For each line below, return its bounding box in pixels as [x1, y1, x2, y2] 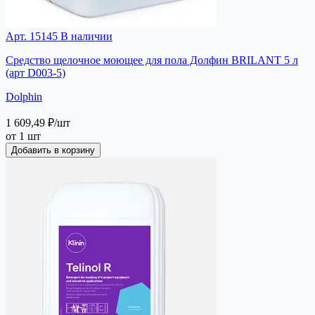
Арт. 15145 [6, 30, 58, 42]
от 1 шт [6, 129, 41, 142]
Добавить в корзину [11, 144, 95, 155]
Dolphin [6, 90, 42, 103]
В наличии [58, 30, 112, 42]
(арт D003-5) [6, 66, 65, 79]
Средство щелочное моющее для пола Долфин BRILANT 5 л [6, 53, 298, 66]
